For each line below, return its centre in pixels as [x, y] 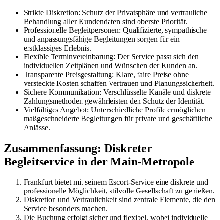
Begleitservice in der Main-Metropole [99, 161]
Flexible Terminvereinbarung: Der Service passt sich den [111, 56]
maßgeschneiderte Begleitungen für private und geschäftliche [118, 118]
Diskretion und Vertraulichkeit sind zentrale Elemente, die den [119, 200]
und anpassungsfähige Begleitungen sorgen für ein [102, 39]
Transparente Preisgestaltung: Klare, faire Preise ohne [106, 74]
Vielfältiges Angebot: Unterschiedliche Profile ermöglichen [115, 110]
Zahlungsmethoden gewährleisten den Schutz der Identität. [114, 101]
